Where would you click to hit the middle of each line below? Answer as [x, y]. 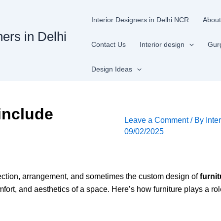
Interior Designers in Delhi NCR [140, 20]
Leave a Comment [156, 120]
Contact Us [109, 44]
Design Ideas [112, 69]
